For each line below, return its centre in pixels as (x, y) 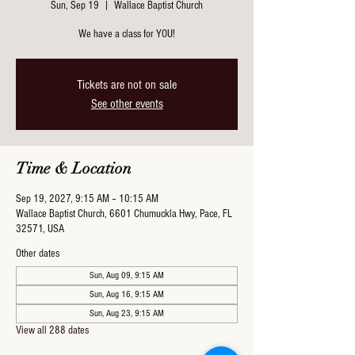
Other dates (38, 254)
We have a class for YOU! (127, 34)
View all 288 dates (52, 330)
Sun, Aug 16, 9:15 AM (127, 294)
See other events (127, 104)
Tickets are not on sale (127, 85)
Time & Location (74, 168)
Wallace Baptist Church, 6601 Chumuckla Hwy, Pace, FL (124, 214)
